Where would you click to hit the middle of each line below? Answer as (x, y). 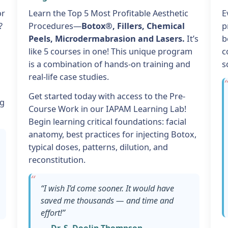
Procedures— (55, 26)
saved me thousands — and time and (107, 200)
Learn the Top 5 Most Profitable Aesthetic (109, 13)
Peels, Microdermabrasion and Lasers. (107, 38)
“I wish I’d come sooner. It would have (107, 188)
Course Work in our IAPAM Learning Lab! (108, 109)
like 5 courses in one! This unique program (111, 51)
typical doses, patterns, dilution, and (98, 147)
